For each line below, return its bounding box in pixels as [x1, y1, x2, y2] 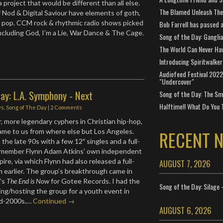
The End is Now [6, 176, 50, 185]
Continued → [33, 196, 75, 205]
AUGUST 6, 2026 [159, 204, 212, 217]
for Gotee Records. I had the [49, 176, 140, 185]
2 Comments [50, 104, 83, 111]
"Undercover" [159, 76, 194, 87]
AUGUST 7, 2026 [159, 157, 211, 170]
